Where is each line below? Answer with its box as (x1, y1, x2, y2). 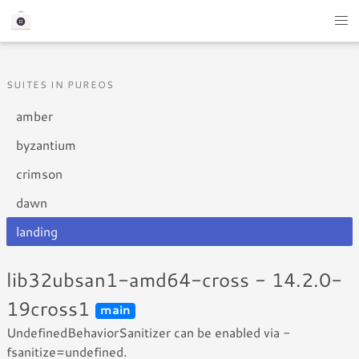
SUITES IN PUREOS (6, 78, 115, 91)
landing (16, 222, 58, 240)
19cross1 (6, 295, 95, 322)
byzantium (16, 135, 76, 154)
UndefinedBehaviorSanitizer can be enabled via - (6, 323, 290, 341)
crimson (16, 164, 63, 183)
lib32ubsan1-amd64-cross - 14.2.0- (6, 266, 342, 293)
